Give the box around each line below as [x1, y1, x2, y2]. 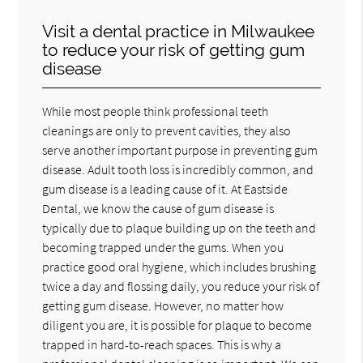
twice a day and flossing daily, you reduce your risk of [42, 277, 320, 294]
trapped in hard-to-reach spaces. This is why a [42, 335, 282, 352]
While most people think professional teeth [42, 102, 269, 119]
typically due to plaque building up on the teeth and [42, 219, 317, 236]
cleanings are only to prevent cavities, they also [42, 122, 292, 139]
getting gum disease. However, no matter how [42, 297, 284, 314]
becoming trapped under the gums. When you [42, 238, 284, 255]
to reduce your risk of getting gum [42, 39, 305, 60]
